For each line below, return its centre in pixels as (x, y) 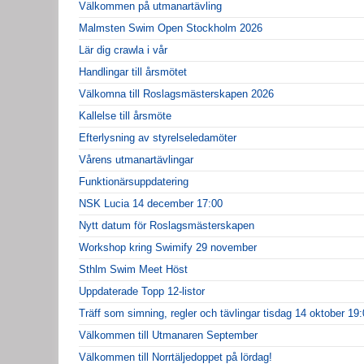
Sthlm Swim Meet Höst (133, 269)
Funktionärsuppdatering (134, 181)
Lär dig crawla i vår (123, 50)
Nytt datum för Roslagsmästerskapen (167, 225)
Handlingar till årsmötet (133, 71)
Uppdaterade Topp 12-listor (142, 291)
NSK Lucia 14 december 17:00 (151, 203)
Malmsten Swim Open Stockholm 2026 (171, 28)
